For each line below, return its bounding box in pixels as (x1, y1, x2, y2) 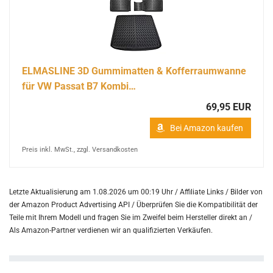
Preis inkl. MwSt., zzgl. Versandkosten (22, 145, 138, 154)
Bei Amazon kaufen (170, 122, 243, 133)
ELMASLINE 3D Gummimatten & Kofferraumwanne (22, 65, 246, 77)
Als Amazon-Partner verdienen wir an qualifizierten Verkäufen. (9, 225, 213, 235)
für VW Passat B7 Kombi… (22, 80, 136, 92)
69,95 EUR (206, 101, 251, 113)
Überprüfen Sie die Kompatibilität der (136, 200, 258, 209)
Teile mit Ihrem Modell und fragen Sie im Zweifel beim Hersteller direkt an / (9, 213, 252, 222)
